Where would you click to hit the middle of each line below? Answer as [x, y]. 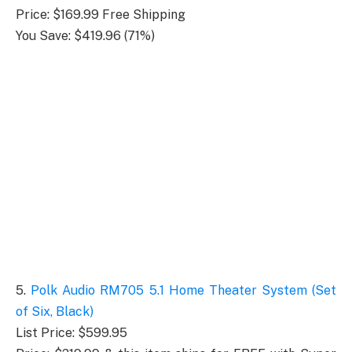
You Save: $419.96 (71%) [85, 36]
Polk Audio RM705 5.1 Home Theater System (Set [183, 291]
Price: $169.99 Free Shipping [101, 15]
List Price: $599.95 [71, 333]
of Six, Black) [55, 312]
